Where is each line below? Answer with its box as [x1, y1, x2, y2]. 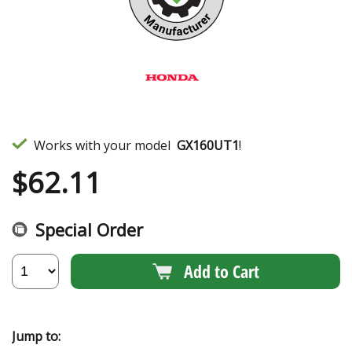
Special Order [35, 217, 143, 241]
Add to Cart [183, 259, 259, 284]
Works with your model [27, 136, 177, 154]
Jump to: [12, 327, 60, 345]
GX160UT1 [177, 136, 239, 154]
